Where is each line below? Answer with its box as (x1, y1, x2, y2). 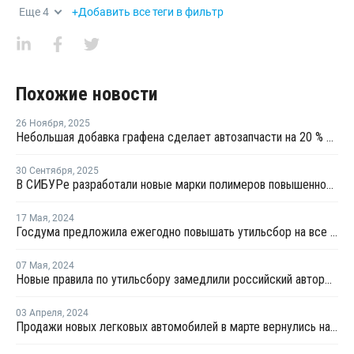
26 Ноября (16, 117, 64, 129)
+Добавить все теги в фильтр (72, 5, 224, 18)
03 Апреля (16, 307, 62, 318)
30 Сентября (16, 164, 73, 176)
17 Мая (16, 212, 48, 224)
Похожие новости (16, 82, 158, 105)
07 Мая (16, 259, 48, 271)
